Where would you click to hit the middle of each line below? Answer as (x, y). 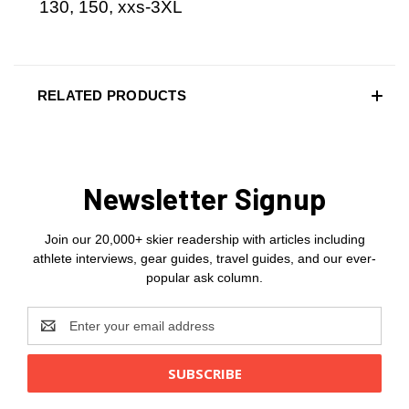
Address (51, 335)
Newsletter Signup (204, 198)
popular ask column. (204, 277)
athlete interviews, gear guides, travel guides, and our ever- (204, 258)
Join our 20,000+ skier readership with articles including (204, 239)
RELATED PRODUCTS (111, 95)
